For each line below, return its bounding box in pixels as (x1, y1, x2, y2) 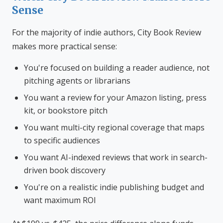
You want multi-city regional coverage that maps (24, 122, 205, 133)
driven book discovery (24, 165, 106, 176)
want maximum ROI (24, 195, 96, 206)
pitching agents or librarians (24, 75, 130, 86)
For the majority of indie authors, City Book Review (12, 27, 201, 38)
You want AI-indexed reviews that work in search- (24, 152, 208, 163)
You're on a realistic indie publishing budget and (24, 182, 204, 193)
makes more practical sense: (12, 41, 117, 52)
